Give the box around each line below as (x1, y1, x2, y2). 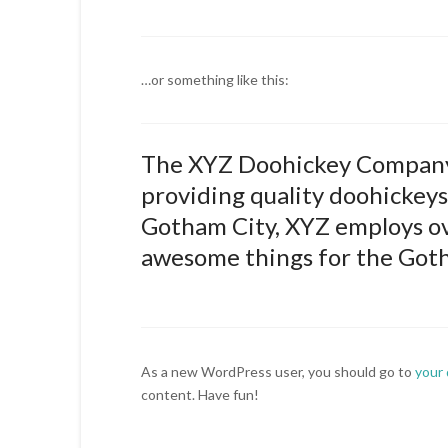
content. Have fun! (140, 385, 259, 403)
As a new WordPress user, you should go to (140, 362, 415, 380)
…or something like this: (140, 71, 289, 89)
